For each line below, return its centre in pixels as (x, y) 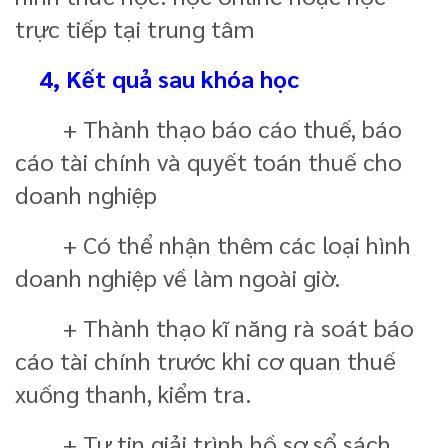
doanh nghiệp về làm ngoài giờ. (178, 276)
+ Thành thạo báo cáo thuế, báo (208, 127)
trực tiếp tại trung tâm (134, 27)
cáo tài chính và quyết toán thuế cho (208, 160)
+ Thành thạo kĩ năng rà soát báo (214, 326)
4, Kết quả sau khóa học (157, 77)
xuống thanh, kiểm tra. (133, 392)
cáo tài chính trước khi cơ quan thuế (205, 359)
